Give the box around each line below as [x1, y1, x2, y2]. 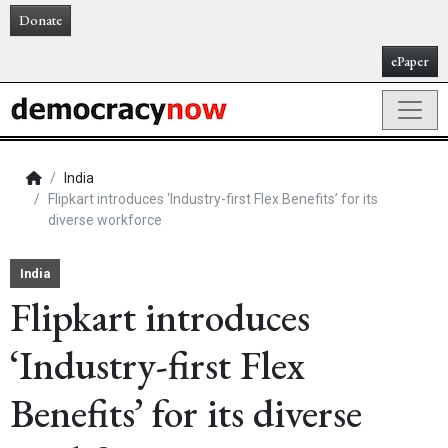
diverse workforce [48, 212, 162, 228]
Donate [19, 11, 62, 29]
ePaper [391, 52, 429, 70]
